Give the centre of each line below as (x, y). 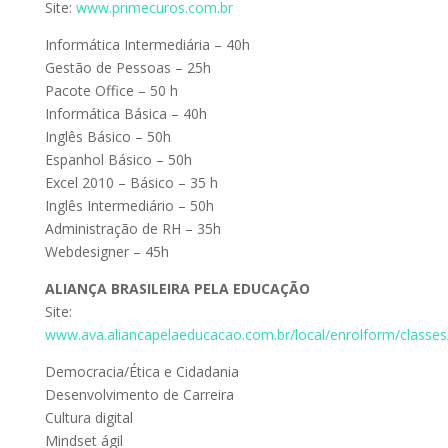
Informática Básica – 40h (125, 113)
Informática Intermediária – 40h (147, 44)
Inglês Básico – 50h (107, 136)
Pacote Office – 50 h (111, 90)
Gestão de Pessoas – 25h (127, 67)
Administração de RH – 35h (132, 228)
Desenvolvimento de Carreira (139, 394)
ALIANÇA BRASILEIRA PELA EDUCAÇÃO (177, 288)
